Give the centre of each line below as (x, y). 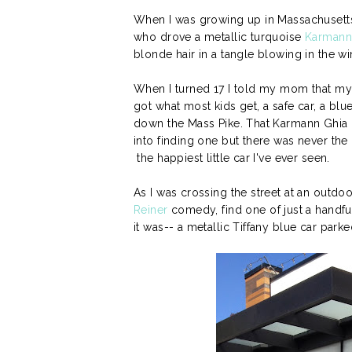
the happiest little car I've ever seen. (232, 158)
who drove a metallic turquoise (218, 37)
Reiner (152, 209)
